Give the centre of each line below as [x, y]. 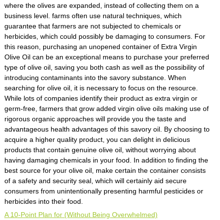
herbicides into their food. [43, 201]
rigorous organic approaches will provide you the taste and [95, 119]
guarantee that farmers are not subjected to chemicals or [93, 26]
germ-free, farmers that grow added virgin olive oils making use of [106, 109]
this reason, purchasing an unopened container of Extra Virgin [100, 47]
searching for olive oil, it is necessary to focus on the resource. [101, 88]
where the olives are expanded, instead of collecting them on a [101, 5]
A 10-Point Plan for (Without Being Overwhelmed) [81, 215]
